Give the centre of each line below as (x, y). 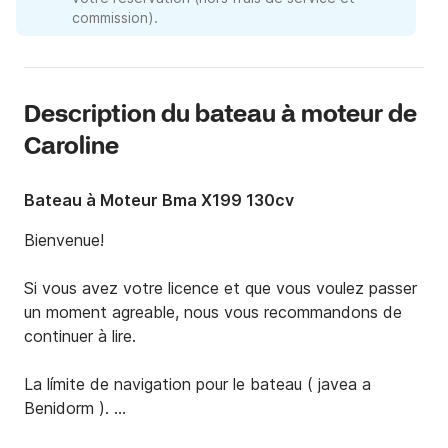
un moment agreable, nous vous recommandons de (213, 312)
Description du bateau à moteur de (220, 116)
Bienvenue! (64, 240)
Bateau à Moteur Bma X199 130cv (159, 200)
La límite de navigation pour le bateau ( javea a (197, 384)
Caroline (71, 148)
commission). (115, 18)
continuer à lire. (80, 336)
